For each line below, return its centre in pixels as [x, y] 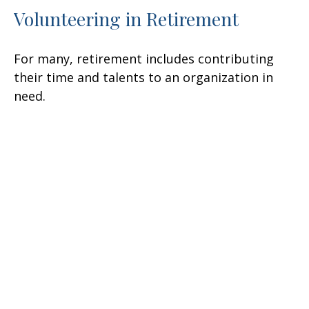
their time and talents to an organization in [143, 78]
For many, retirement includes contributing [144, 59]
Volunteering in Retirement [126, 19]
